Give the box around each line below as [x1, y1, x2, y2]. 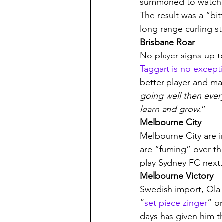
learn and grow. [140, 104, 201, 114]
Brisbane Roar [140, 37, 195, 48]
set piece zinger [144, 197, 207, 208]
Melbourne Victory [140, 170, 213, 181]
